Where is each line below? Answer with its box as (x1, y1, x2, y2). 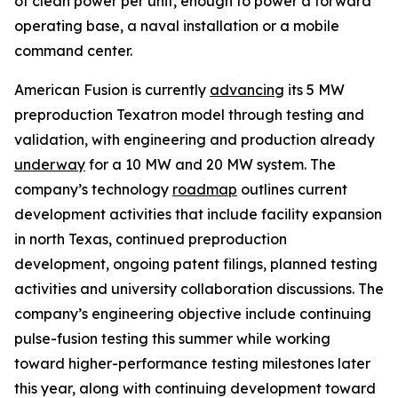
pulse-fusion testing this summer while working (14, 330, 330, 347)
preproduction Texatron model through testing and (14, 106, 364, 123)
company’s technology (14, 180, 172, 198)
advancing (210, 81, 284, 99)
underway (14, 155, 85, 173)
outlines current (237, 180, 347, 198)
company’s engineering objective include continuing (14, 305, 371, 322)
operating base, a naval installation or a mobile (14, 17, 339, 35)
